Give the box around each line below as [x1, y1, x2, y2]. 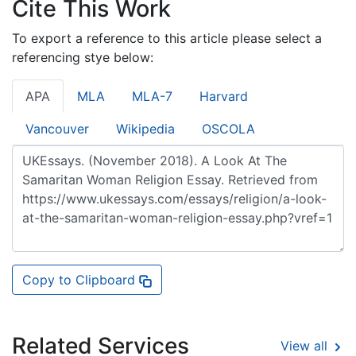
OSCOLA [202, 120, 255, 137]
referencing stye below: [12, 48, 153, 65]
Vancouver [25, 120, 89, 137]
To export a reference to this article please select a [12, 29, 322, 46]
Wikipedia [116, 120, 175, 137]
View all [281, 338, 331, 354]
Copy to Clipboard [22, 271, 139, 288]
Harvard [199, 87, 248, 104]
